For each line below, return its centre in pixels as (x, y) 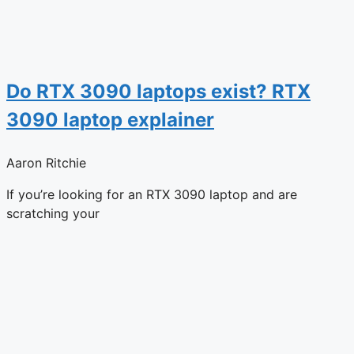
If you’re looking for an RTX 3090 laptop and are (152, 194)
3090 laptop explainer (110, 119)
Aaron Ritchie (46, 162)
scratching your (53, 213)
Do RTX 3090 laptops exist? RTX (158, 91)
